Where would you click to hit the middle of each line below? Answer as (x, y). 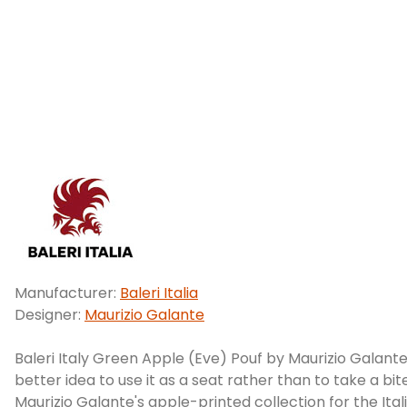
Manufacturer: (67, 293)
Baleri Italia (159, 293)
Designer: (50, 314)
